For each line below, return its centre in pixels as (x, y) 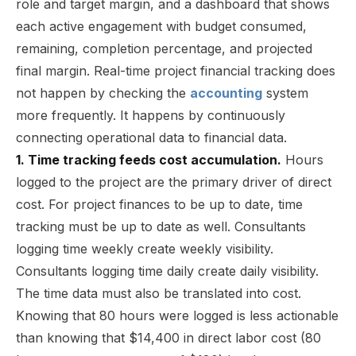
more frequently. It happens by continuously (151, 115)
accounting (226, 93)
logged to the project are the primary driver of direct (174, 182)
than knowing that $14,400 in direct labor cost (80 (168, 337)
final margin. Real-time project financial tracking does (176, 70)
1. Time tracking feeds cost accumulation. (149, 159)
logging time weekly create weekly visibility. (145, 248)
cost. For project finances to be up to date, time (159, 204)
